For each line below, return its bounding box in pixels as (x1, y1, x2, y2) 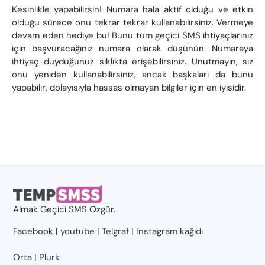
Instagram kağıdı (136, 225, 203, 237)
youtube (60, 225, 95, 237)
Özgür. (87, 203, 116, 215)
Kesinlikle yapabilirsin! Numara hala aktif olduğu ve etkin (12, 3, 253, 15)
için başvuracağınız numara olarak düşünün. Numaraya (12, 42, 253, 54)
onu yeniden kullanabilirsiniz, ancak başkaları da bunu (12, 68, 253, 80)
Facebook (13, 225, 54, 237)
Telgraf (102, 225, 130, 237)
